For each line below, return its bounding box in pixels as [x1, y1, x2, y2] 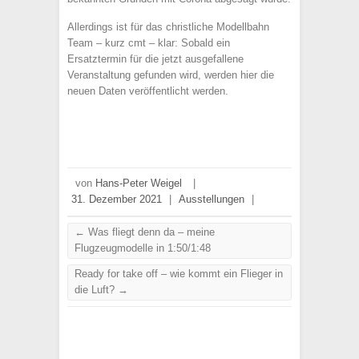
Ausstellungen [179, 193, 244, 205]
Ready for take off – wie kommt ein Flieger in [75, 268, 283, 280]
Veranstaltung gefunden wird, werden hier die [67, 69, 274, 81]
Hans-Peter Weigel [95, 177, 182, 189]
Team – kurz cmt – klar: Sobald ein [67, 37, 230, 49]
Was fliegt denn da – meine [85, 226, 215, 238]
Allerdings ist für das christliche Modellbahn [67, 21, 269, 33]
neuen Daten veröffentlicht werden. [67, 85, 228, 97]
